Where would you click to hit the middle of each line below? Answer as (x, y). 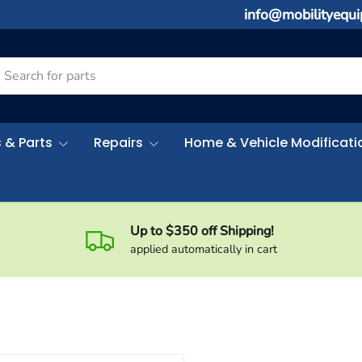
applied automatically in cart (204, 248)
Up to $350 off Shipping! (202, 231)
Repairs (118, 142)
